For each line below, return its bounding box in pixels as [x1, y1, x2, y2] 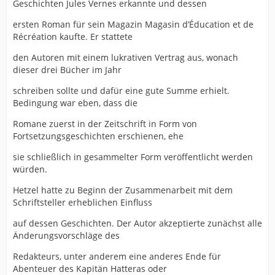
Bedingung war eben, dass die [13, 97, 137, 109]
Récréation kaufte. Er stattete [13, 31, 133, 43]
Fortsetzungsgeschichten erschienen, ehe [13, 130, 184, 142]
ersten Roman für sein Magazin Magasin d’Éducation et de [13, 18, 254, 31]
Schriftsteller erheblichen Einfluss [13, 196, 152, 209]
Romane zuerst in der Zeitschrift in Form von [13, 118, 197, 130]
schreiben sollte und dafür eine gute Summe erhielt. [13, 85, 230, 97]
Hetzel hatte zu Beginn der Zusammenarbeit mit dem [13, 184, 233, 196]
